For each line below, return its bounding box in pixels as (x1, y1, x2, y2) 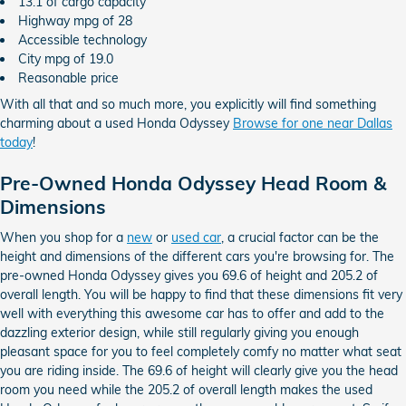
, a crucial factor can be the (221, 228, 379, 246)
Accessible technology (18, 32, 147, 48)
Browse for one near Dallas (233, 115, 392, 131)
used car (171, 228, 221, 246)
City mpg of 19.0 (18, 51, 113, 67)
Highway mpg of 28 (18, 13, 132, 29)
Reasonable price (18, 70, 119, 86)
